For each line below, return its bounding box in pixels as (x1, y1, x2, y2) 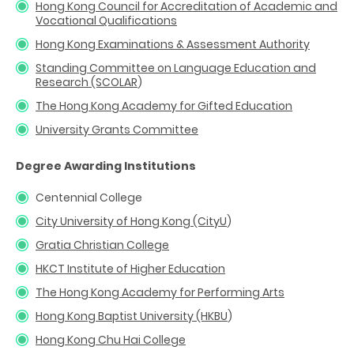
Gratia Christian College (36, 236, 169, 253)
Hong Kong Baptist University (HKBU (36, 307, 228, 324)
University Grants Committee (36, 121, 198, 137)
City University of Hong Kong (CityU (36, 213, 227, 229)
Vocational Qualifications (36, 12, 177, 28)
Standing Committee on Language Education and (36, 59, 316, 76)
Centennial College (36, 189, 142, 205)
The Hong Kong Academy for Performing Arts (36, 284, 284, 300)
